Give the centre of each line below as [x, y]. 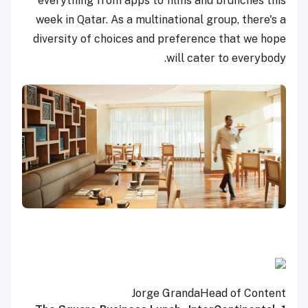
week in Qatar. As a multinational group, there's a [161, 19]
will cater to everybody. [226, 58]
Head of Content [243, 293]
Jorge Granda [166, 293]
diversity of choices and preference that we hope [159, 38]
